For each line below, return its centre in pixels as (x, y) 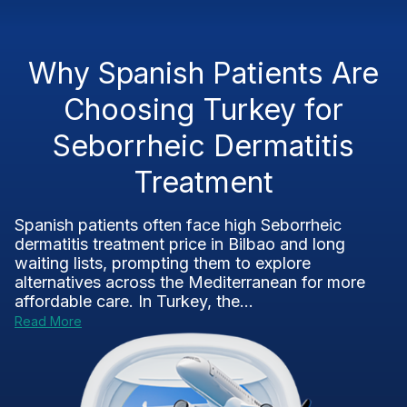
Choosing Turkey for (203, 109)
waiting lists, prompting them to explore (163, 263)
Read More (48, 321)
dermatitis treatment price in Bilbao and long (180, 244)
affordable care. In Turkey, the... (134, 301)
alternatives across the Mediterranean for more (190, 282)
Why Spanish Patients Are (203, 73)
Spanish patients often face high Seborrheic (178, 225)
